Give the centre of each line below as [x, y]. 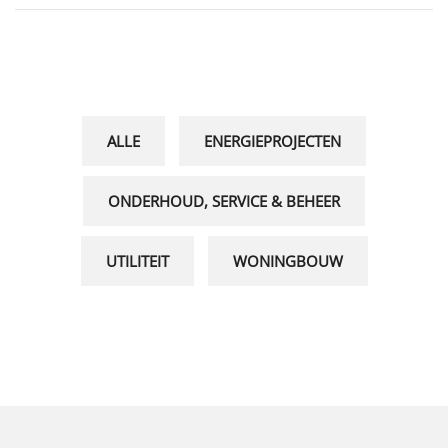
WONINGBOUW [287, 261]
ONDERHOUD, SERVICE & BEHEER [224, 201]
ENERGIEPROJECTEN [272, 141]
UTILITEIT [137, 261]
